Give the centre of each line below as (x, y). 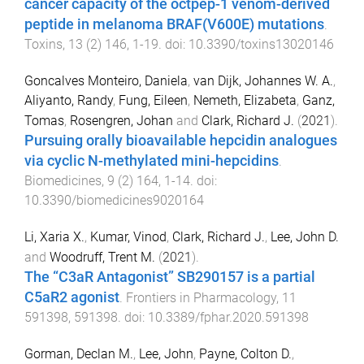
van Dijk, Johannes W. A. (263, 81)
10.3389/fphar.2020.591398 (228, 317)
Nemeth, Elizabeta (245, 101)
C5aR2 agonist (72, 297)
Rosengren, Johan (121, 121)
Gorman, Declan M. (79, 353)
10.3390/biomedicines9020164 (114, 201)
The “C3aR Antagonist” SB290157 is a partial (170, 277)
